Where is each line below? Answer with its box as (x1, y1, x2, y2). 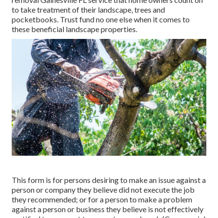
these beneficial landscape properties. (12, 24, 137, 34)
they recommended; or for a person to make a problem (12, 195, 192, 204)
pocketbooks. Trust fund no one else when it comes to (12, 15, 190, 24)
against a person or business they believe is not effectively (12, 204, 203, 214)
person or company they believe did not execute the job (12, 185, 195, 195)
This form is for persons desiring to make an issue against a (12, 175, 206, 185)
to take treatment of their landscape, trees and (12, 5, 165, 15)
